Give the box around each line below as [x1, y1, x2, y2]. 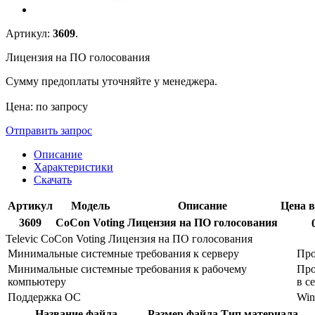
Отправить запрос [6, 124, 92, 136]
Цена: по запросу [6, 100, 88, 112]
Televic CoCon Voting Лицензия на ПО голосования [6, 232, 252, 245]
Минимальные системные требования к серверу [8, 247, 239, 259]
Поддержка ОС [8, 290, 81, 303]
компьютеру [8, 275, 66, 288]
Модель [70, 199, 110, 212]
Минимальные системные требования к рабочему [8, 262, 247, 275]
